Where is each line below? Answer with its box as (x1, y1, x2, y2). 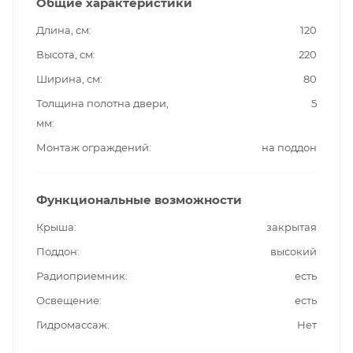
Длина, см (36, 23, 89, 36)
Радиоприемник (36, 269, 125, 282)
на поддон (262, 140, 317, 154)
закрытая (266, 220, 317, 233)
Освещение (36, 293, 99, 307)
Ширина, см (36, 72, 100, 85)
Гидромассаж (36, 318, 107, 331)
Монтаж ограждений (36, 140, 149, 154)
